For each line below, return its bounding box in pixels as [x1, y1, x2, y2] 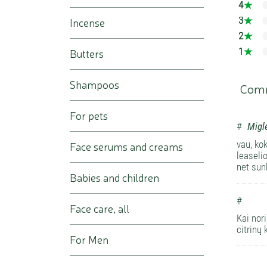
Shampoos [70, 77, 119, 92]
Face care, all [70, 201, 129, 216]
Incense [70, 15, 105, 30]
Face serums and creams [70, 139, 183, 154]
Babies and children [70, 170, 159, 185]
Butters [70, 46, 104, 61]
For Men [70, 232, 108, 247]
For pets [70, 108, 108, 123]
